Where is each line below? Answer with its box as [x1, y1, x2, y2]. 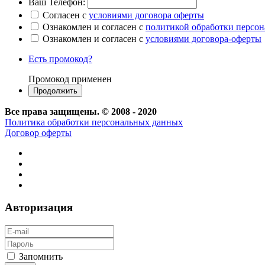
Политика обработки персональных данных [5, 117, 183, 127]
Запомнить [19, 251, 63, 261]
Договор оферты [5, 127, 72, 138]
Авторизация [5, 201, 73, 214]
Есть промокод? [28, 53, 92, 64]
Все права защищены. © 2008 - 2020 [5, 106, 157, 117]
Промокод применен [28, 73, 112, 84]
